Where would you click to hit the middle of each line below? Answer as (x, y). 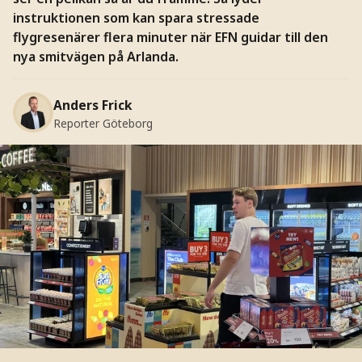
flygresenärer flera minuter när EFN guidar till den (170, 37)
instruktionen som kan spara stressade (136, 17)
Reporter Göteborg (103, 123)
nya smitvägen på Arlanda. (95, 56)
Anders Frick (93, 105)
